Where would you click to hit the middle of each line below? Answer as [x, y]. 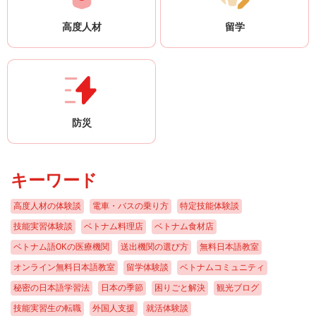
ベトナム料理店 [114, 227]
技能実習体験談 [43, 227]
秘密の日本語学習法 [51, 288]
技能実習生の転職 [47, 309]
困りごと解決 [180, 288]
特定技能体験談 [209, 206]
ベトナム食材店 [184, 227]
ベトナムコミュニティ [222, 268]
